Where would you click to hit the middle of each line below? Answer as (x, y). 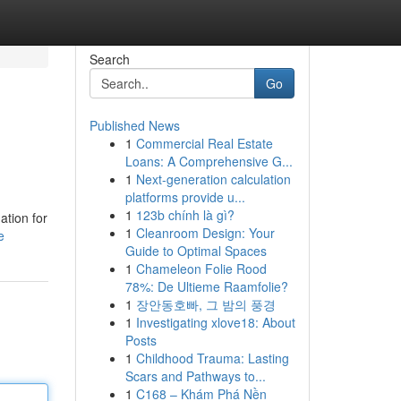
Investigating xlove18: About (215, 322)
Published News (134, 125)
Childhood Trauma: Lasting (212, 358)
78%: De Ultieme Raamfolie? (206, 286)
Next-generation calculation (213, 179)
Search (109, 59)
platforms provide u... (185, 197)
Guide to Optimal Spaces (196, 251)
